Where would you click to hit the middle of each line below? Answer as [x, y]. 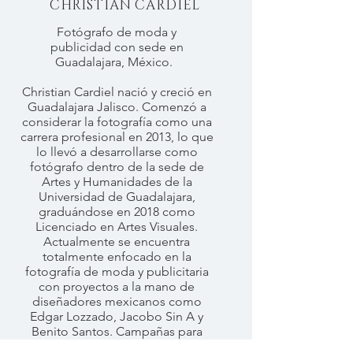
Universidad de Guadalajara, [117, 197]
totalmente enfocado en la [117, 256]
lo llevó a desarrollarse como [117, 152]
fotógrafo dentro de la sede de [117, 167]
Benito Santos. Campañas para [117, 331]
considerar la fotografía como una [117, 122]
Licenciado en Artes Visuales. [117, 227]
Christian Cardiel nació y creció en [117, 92]
